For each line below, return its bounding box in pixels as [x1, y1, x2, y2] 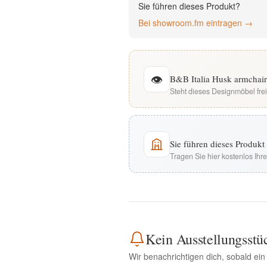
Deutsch [72, 39, 110, 51]
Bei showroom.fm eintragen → [138, 17, 253, 29]
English [74, 3, 108, 15]
